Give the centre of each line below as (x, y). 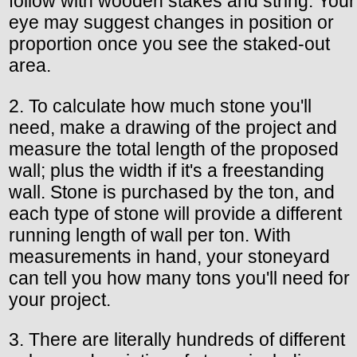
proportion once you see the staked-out (169, 44)
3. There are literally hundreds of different (177, 339)
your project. (60, 299)
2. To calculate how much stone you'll (160, 106)
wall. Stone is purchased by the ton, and (172, 192)
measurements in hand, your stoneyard (169, 256)
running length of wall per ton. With (150, 235)
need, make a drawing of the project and (173, 127)
